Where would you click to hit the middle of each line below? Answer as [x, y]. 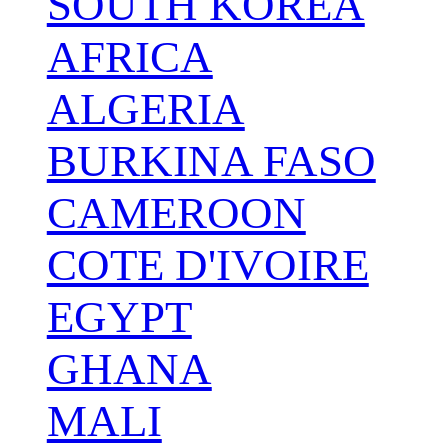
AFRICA [129, 57]
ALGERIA [145, 109]
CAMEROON [176, 213]
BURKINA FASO [211, 161]
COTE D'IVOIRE [207, 265]
